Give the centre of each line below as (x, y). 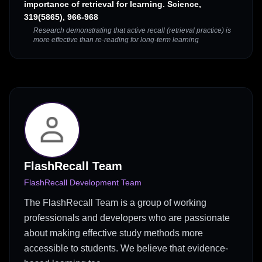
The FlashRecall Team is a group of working (115, 203)
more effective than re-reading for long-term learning (116, 40)
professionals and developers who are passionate (127, 218)
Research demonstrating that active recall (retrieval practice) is (132, 31)
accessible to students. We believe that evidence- (126, 249)
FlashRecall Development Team (83, 183)
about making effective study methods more (113, 233)
